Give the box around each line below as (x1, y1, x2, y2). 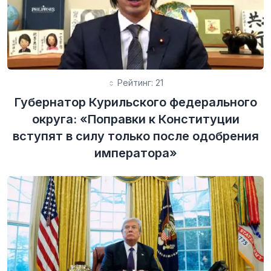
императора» (94, 145, 177, 160)
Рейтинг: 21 (115, 77, 163, 88)
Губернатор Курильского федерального (14, 94, 257, 109)
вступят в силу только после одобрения (12, 128, 259, 143)
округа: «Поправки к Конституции (31, 111, 240, 126)
